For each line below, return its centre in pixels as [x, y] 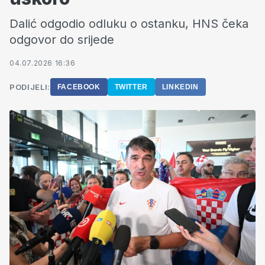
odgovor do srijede [62, 40]
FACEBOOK [79, 87]
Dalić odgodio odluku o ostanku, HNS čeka [129, 24]
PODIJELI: [30, 87]
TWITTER [131, 87]
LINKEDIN [180, 87]
